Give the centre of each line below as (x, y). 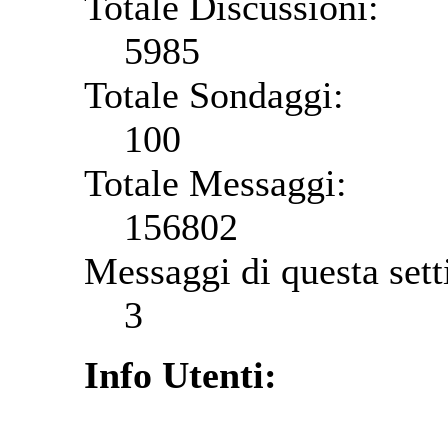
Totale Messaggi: (215, 182)
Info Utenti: (180, 374)
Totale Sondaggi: (214, 94)
